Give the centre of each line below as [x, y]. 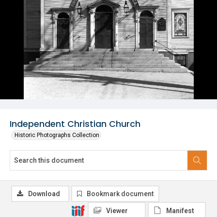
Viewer [117, 211]
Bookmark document [120, 194]
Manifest [180, 211]
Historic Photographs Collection [57, 135]
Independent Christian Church [75, 124]
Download [44, 194]
